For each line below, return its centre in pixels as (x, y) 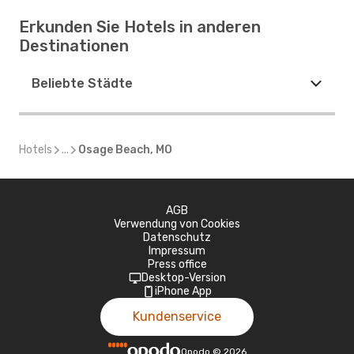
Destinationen (74, 46)
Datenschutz (177, 237)
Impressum (177, 251)
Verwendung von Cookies (177, 224)
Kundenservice (177, 316)
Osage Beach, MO (125, 150)
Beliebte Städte (82, 83)
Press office (177, 264)
